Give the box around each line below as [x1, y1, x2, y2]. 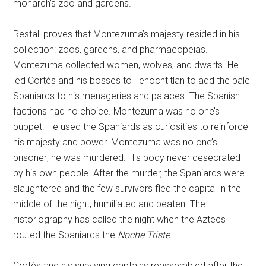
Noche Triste [118, 229, 170, 240]
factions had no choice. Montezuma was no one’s [13, 106, 220, 117]
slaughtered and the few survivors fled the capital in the [13, 183, 242, 194]
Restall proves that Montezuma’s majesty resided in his [13, 28, 240, 40]
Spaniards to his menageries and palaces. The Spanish [13, 90, 240, 102]
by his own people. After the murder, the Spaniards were [13, 167, 245, 179]
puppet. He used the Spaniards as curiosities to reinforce [13, 121, 249, 132]
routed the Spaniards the [13, 229, 118, 240]
